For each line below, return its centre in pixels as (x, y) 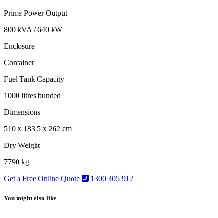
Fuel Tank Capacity (34, 79)
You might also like (30, 198)
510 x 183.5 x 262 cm (38, 129)
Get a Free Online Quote (42, 179)
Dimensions (22, 112)
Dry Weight (22, 145)
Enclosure (19, 46)
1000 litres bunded (32, 96)
